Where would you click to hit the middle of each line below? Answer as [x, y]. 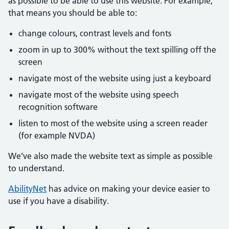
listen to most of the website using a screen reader [113, 123]
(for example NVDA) [57, 135]
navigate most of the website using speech [99, 95]
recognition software [58, 107]
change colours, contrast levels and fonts [95, 33]
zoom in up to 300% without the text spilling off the [117, 50]
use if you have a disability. [59, 201]
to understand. [36, 168]
